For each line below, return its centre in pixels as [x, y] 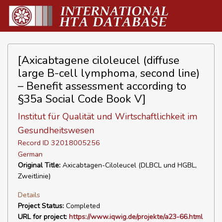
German [30, 154]
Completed [82, 206]
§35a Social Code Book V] [82, 99]
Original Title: [39, 165]
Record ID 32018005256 [59, 143]
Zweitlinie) [34, 176]
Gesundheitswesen [56, 130]
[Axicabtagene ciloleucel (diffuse [99, 60]
